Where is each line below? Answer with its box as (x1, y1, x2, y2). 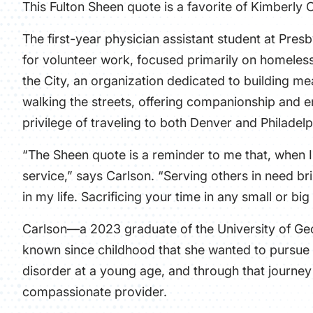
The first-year (22, 31, 105, 46)
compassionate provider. (22, 284, 170, 299)
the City (22, 73, 66, 88)
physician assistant (105, 31, 214, 46)
